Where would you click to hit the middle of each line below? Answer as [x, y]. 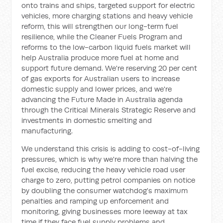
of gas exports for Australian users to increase [101, 78]
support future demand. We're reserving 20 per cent [110, 68]
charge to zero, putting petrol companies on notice [109, 180]
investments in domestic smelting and [87, 120]
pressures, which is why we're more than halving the [110, 159]
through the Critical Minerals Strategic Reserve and [109, 110]
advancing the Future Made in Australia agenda [102, 99]
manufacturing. [47, 131]
